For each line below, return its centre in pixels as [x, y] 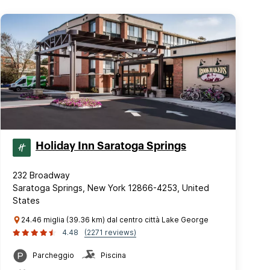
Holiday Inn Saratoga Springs [111, 146]
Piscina [113, 255]
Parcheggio [53, 255]
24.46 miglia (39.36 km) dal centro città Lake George [115, 220]
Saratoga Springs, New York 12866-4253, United [111, 188]
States [26, 200]
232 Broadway [41, 175]
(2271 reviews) [110, 232]
